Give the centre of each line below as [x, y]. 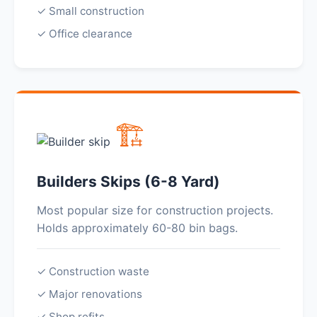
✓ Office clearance [85, 34]
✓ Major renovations [90, 294]
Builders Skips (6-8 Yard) [128, 181]
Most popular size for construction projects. [155, 210]
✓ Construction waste [93, 271]
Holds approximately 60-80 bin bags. [137, 228]
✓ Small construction [91, 11]
